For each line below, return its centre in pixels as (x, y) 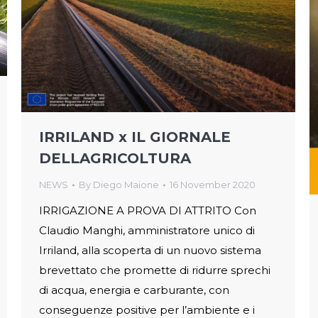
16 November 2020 (213, 185)
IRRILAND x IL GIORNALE (135, 137)
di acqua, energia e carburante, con (134, 290)
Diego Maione (126, 185)
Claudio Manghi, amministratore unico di (147, 231)
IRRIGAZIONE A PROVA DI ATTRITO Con (148, 211)
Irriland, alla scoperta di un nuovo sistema (150, 251)
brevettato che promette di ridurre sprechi (155, 270)
